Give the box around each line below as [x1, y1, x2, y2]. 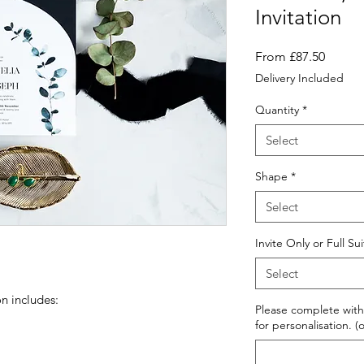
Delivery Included [255, 71, 344, 85]
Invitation [255, 5, 341, 30]
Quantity [255, 102, 299, 117]
